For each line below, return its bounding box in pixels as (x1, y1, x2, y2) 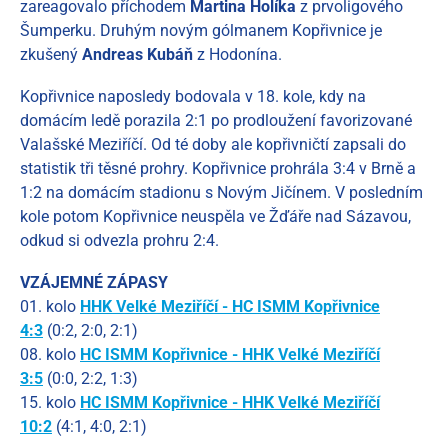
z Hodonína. (193, 45, 282, 65)
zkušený (20, 45, 82, 65)
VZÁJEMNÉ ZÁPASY (20, 273, 168, 293)
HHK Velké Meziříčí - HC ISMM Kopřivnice (80, 297, 380, 317)
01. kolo (20, 297, 80, 317)
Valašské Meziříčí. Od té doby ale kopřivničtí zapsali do (20, 135, 406, 155)
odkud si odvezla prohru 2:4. (20, 231, 219, 251)
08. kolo (20, 345, 80, 365)
